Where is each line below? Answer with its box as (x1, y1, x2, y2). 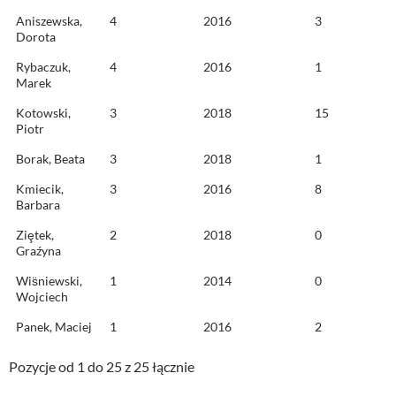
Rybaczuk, (16, 59, 71, 75)
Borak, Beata (16, 151, 85, 167)
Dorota (16, 29, 56, 45)
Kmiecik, (16, 181, 64, 197)
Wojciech (16, 289, 68, 305)
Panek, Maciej (16, 319, 92, 335)
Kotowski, (16, 105, 71, 121)
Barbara (16, 197, 60, 213)
